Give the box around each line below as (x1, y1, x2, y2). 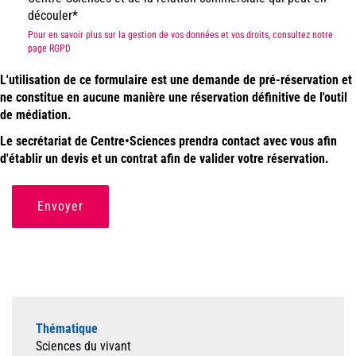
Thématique (36, 321, 98, 337)
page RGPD (28, 43, 71, 55)
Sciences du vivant (36, 339, 131, 354)
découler (28, 8, 72, 24)
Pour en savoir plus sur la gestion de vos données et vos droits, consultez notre (28, 29, 333, 41)
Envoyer (37, 199, 83, 215)
